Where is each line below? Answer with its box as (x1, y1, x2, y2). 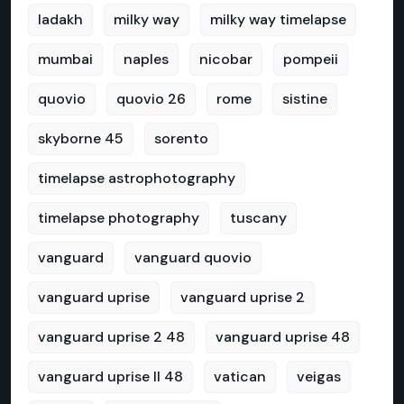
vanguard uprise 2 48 (38, 327, 185, 346)
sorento (154, 129, 208, 148)
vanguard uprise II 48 (38, 367, 183, 386)
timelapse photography (38, 208, 199, 227)
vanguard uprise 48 (216, 327, 350, 346)
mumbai (38, 50, 93, 69)
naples (124, 50, 169, 69)
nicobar (199, 50, 252, 69)
